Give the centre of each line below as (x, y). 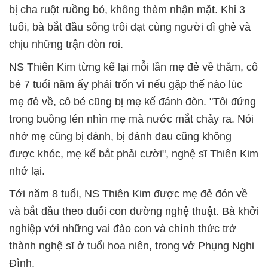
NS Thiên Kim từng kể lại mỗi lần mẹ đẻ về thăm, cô (133, 67)
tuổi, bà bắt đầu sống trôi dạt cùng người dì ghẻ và (130, 27)
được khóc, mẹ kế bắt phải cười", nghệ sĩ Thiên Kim (134, 154)
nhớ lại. (27, 171)
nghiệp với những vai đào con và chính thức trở (123, 229)
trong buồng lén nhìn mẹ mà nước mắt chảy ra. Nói (131, 119)
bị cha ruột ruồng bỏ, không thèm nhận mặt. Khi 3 (127, 10)
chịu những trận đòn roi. (66, 45)
